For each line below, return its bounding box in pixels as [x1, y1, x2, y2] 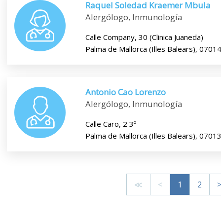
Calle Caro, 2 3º [85, 118, 136, 129]
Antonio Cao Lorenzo [85, 86, 166, 98]
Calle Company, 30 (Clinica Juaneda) [85, 32, 203, 42]
